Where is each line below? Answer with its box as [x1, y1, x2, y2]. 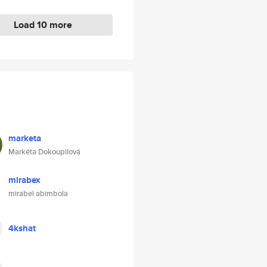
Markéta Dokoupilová [8, 146, 80, 157]
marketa [8, 132, 41, 145]
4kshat [8, 222, 36, 235]
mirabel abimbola [8, 188, 68, 199]
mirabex [8, 173, 41, 187]
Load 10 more [13, 18, 72, 32]
